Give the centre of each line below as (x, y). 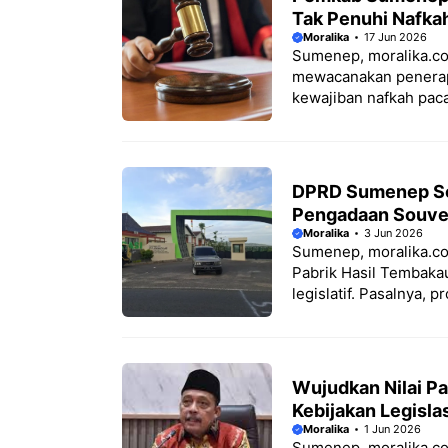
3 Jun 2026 (393, 233)
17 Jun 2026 (395, 37)
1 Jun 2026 (392, 429)
